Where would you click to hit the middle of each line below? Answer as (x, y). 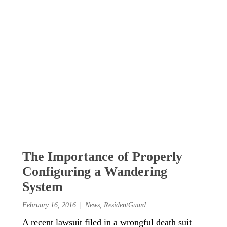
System (43, 187)
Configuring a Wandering (95, 172)
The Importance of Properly (102, 157)
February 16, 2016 (49, 205)
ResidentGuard (125, 205)
